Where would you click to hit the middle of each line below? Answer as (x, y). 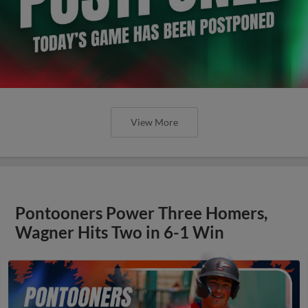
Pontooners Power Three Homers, (142, 213)
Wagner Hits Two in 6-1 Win (120, 232)
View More (154, 122)
